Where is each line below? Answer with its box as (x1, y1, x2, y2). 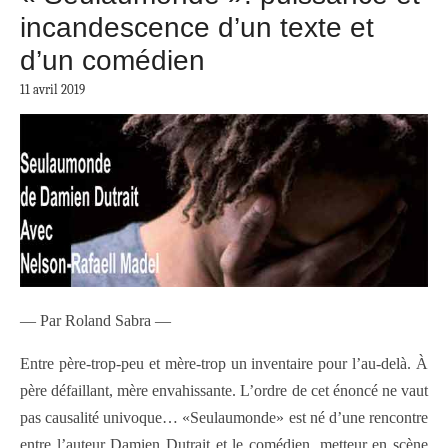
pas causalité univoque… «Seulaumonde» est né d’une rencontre (20, 408, 428, 426)
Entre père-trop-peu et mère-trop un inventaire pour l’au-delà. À (20, 354, 428, 372)
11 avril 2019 (20, 82, 85, 98)
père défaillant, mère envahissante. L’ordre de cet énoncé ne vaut (20, 381, 428, 399)
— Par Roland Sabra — (20, 311, 171, 329)
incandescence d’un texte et (20, 12, 374, 44)
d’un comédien (20, 45, 205, 77)
